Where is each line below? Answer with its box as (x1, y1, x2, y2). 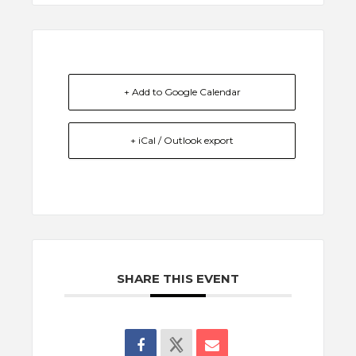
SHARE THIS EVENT (117, 270, 239, 286)
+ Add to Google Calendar (123, 85, 241, 98)
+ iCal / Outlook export (130, 133, 234, 146)
